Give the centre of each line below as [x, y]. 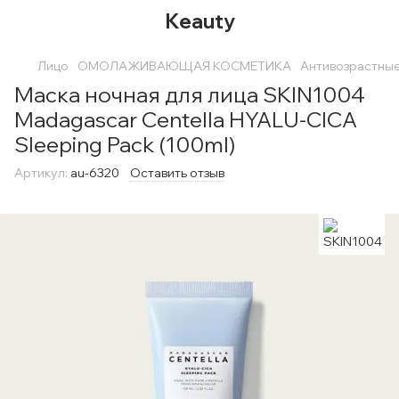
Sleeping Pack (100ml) [125, 144]
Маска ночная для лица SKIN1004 [190, 94]
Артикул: [41, 173]
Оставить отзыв [177, 173]
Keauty [199, 21]
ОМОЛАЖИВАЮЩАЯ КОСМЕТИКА [184, 66]
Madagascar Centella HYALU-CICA [186, 119]
